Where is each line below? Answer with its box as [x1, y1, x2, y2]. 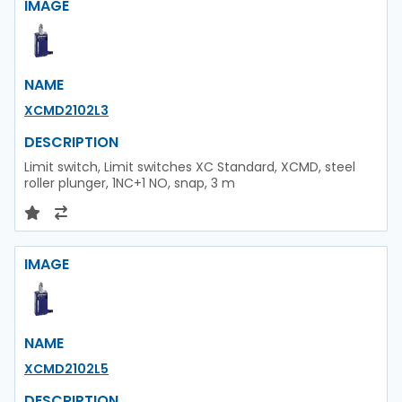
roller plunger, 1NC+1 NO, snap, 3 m [24, 173, 235, 192]
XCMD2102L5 [24, 359, 109, 378]
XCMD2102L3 [24, 100, 109, 119]
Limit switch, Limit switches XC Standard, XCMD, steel [24, 157, 355, 176]
